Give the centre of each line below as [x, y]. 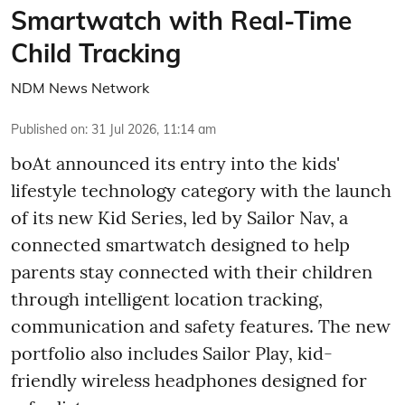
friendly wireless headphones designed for [189, 381]
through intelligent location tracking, [167, 299]
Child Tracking [96, 53]
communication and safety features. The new [201, 326]
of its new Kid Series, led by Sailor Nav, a [179, 218]
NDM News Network [80, 88]
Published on [48, 130]
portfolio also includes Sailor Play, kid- [172, 353]
